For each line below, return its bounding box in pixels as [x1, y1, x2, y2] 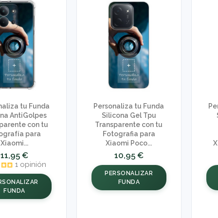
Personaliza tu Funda [93, 102, 164, 110]
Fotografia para [102, 130, 155, 138]
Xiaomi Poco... [106, 139, 152, 147]
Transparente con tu [95, 121, 163, 129]
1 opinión [15, 160, 47, 169]
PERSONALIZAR [105, 169, 153, 177]
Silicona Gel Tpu [101, 111, 156, 120]
